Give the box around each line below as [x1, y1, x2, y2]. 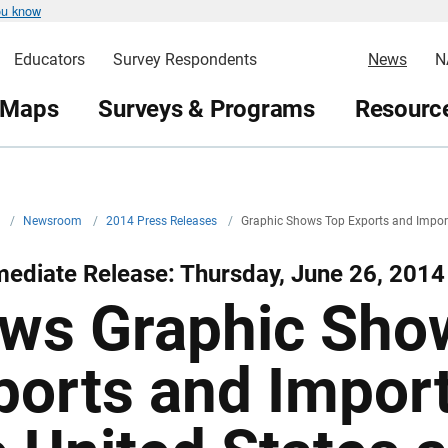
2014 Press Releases [106, 214, 220, 228]
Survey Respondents [112, 50, 257, 69]
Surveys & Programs [98, 94, 315, 123]
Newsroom [23, 214, 85, 228]
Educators [13, 50, 85, 69]
